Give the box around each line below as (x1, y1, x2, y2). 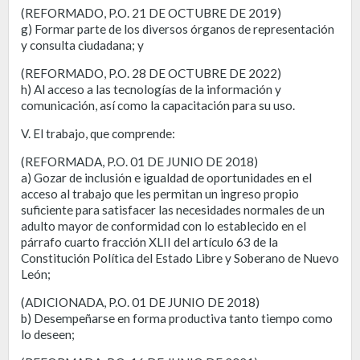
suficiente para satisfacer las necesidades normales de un (21, 202, 325, 217)
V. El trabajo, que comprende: (21, 125, 175, 141)
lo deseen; (21, 326, 75, 342)
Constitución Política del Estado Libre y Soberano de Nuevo (21, 250, 339, 265)
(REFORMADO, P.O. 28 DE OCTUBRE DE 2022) (21, 65, 281, 80)
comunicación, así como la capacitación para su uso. (21, 97, 295, 112)
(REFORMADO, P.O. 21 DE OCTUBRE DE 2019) (21, 5, 281, 20)
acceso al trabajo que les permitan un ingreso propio (21, 186, 299, 201)
